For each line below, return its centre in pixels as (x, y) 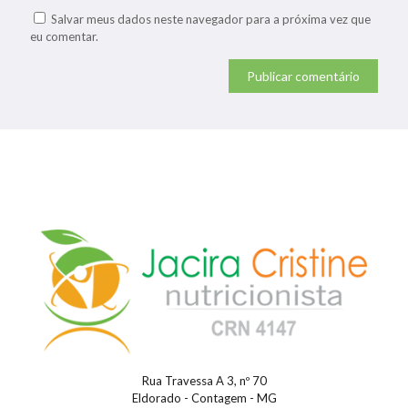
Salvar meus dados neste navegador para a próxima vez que (211, 19)
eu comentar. (64, 36)
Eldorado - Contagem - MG (204, 398)
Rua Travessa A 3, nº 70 (204, 381)
